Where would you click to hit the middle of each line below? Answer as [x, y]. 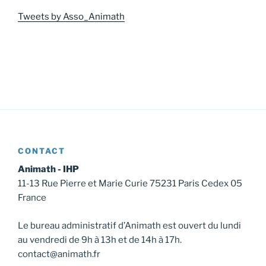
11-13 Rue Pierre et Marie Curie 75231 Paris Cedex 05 [130, 184]
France [32, 198]
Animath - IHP [48, 170]
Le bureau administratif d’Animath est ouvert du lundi [129, 225]
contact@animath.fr [59, 254]
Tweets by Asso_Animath [71, 16]
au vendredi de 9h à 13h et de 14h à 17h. [100, 240]
